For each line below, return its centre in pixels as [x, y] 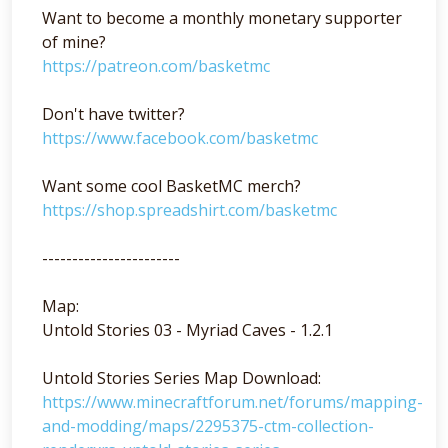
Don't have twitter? [113, 114]
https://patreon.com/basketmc [156, 66]
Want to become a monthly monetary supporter [222, 18]
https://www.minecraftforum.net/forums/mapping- [232, 402]
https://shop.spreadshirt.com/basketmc [189, 210]
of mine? [74, 42]
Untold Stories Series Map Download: [181, 378]
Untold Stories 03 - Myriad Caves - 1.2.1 [187, 330]
